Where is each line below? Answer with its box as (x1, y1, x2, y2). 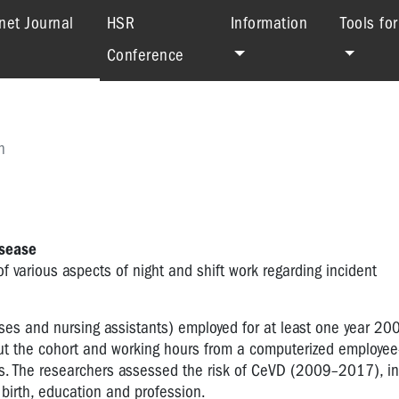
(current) (72, 12, 133, 32)
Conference (106, 45, 184, 65)
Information (230, 13, 308, 33)
